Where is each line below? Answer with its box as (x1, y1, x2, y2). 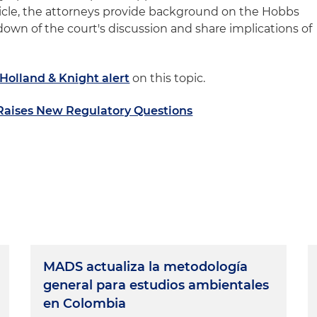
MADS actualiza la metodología (43, 259, 248, 275)
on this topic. (129, 71, 206, 85)
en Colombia (43, 296, 127, 311)
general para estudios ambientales (43, 277, 270, 293)
